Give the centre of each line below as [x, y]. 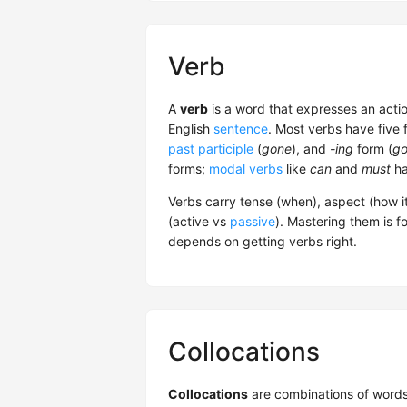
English [191, 129]
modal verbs [246, 169]
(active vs [199, 222]
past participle [211, 149]
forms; [189, 169]
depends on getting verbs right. [263, 242]
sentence [241, 129]
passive [253, 222]
